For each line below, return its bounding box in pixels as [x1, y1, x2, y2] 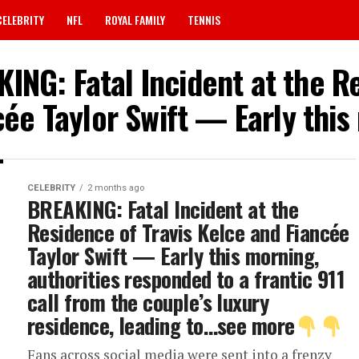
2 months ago [87, 183, 144, 193]
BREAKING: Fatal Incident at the [27, 193, 299, 225]
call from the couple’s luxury [27, 286, 269, 318]
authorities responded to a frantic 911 [27, 263, 345, 295]
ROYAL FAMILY [105, 11, 165, 28]
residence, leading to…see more [27, 309, 295, 341]
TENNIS [188, 11, 220, 28]
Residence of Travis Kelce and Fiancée [27, 216, 349, 248]
